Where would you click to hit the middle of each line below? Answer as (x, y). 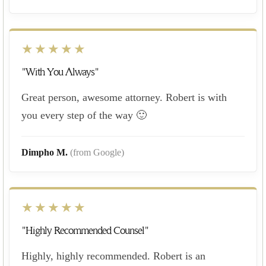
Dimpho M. (46, 152)
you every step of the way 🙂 (84, 115)
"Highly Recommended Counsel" (85, 230)
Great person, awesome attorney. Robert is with (124, 97)
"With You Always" (60, 72)
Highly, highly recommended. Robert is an (113, 256)
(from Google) (97, 152)
